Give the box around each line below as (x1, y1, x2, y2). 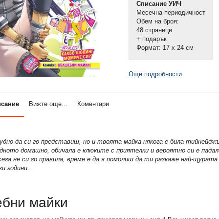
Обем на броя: (136, 17, 179, 25)
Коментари (77, 100, 109, 108)
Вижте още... (28, 100, 67, 108)
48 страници (136, 26, 173, 34)
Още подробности (129, 70, 182, 78)
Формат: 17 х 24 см (136, 44, 194, 51)
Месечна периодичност (136, 8, 206, 16)
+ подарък (136, 35, 167, 43)
